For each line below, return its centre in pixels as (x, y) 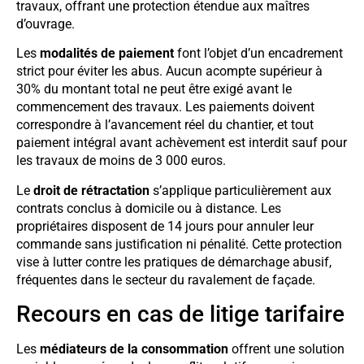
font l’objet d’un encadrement (258, 54)
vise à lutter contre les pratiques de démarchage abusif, (174, 262)
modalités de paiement (107, 54)
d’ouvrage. (45, 24)
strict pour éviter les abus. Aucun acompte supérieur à (169, 71)
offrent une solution (286, 349)
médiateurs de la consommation (134, 349)
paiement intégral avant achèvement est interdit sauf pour (182, 143)
